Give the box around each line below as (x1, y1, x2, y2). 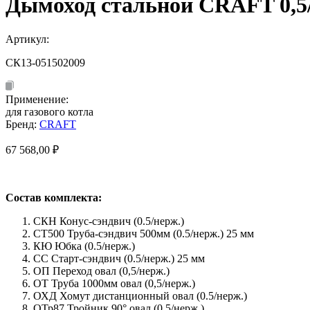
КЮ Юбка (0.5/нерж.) (33, 239, 135, 252)
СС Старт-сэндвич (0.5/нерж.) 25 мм (33, 252, 205, 264)
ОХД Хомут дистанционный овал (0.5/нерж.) (33, 289, 247, 302)
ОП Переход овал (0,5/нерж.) (33, 264, 170, 277)
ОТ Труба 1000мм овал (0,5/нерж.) (33, 277, 195, 289)
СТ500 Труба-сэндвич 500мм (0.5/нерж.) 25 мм (33, 227, 254, 239)
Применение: (6, 93, 69, 105)
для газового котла (6, 105, 93, 118)
